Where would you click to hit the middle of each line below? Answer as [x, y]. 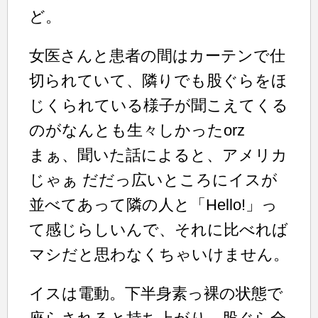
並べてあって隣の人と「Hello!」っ [153, 205]
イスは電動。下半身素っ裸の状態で [156, 294]
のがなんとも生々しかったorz [137, 130]
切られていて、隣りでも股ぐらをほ [158, 81]
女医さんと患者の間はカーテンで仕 [157, 56]
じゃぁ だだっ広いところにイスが [153, 180]
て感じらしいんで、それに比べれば [159, 230]
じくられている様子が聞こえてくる [159, 105]
